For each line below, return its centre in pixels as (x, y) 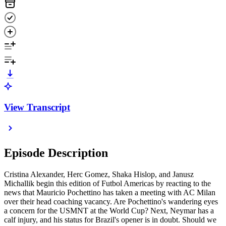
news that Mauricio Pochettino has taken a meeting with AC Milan (110, 193)
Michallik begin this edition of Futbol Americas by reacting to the (107, 184)
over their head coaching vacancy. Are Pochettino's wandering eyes (111, 202)
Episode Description (56, 153)
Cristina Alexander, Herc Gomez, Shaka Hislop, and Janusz (99, 175)
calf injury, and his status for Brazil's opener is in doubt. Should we (110, 220)
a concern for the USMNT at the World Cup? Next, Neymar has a (109, 211)
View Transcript (37, 107)
